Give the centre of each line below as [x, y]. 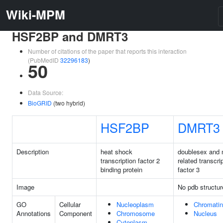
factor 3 [189, 169]
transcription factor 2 [130, 161]
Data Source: [46, 92]
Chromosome [136, 213]
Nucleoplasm [135, 204]
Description [33, 152]
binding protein [121, 169]
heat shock [116, 152]
